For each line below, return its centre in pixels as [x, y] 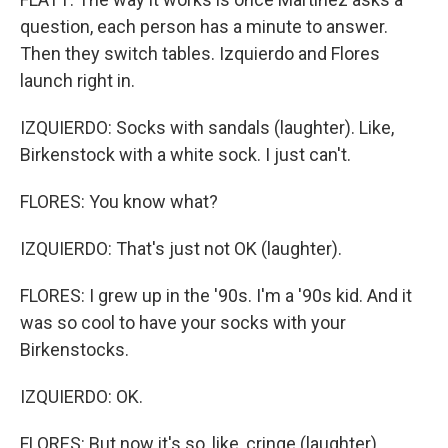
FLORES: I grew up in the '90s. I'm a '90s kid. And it [216, 295]
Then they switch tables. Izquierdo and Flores [200, 53]
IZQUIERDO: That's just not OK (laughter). [181, 248]
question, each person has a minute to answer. [204, 26]
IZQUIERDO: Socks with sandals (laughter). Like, [207, 127]
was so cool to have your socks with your [183, 322]
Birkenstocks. [74, 349]
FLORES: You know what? [119, 201]
